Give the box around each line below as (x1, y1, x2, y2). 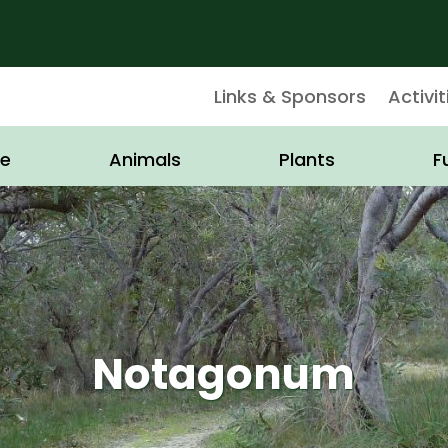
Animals (108, 147, 181, 173)
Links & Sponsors (213, 83, 366, 109)
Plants (279, 147, 336, 173)
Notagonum (92, 344, 356, 404)
